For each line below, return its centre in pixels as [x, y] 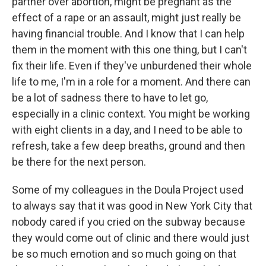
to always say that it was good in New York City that [132, 206]
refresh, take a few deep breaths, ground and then [129, 146]
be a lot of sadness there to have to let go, [110, 98]
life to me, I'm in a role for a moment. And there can [131, 82]
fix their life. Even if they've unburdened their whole [132, 66]
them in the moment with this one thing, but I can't [129, 50]
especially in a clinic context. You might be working [131, 114]
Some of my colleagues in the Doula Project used [128, 190]
